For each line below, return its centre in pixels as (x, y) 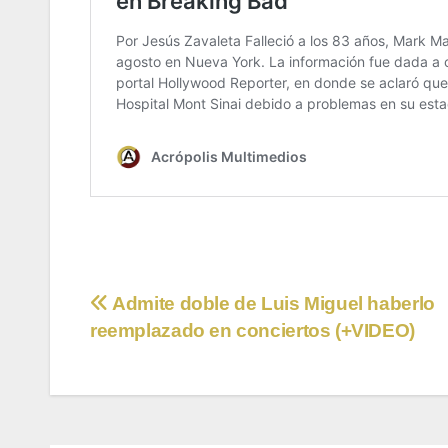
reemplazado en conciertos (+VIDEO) (252, 330)
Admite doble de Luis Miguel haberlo (271, 303)
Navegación (179, 310)
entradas (155, 392)
